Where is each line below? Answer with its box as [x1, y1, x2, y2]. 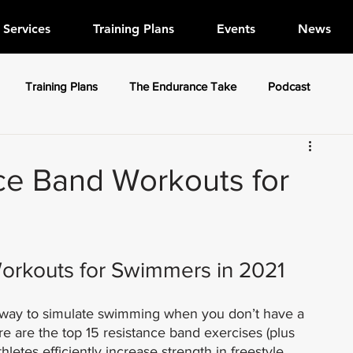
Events [217, 21, 255, 36]
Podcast [268, 80, 310, 94]
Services [3, 21, 50, 36]
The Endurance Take [129, 80, 236, 94]
